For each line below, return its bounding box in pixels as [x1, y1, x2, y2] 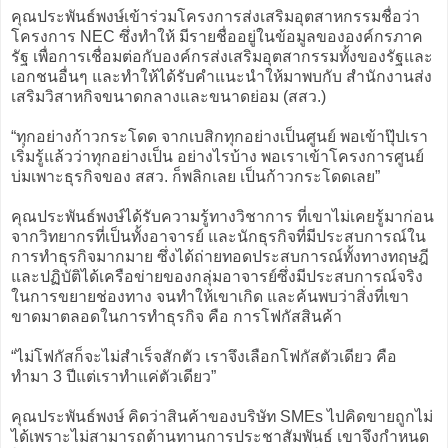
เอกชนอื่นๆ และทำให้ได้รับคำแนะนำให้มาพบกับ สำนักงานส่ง [11, 67, 432, 85]
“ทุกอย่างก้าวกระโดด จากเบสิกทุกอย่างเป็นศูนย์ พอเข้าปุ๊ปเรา [11, 127, 428, 145]
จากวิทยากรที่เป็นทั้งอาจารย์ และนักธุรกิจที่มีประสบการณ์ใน [11, 227, 426, 245]
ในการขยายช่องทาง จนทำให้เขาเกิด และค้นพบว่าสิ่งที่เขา [11, 287, 409, 305]
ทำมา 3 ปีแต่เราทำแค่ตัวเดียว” [11, 367, 216, 385]
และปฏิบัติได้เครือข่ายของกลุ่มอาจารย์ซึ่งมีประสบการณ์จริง [11, 267, 423, 285]
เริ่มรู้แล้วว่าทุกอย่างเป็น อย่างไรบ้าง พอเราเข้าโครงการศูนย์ [11, 147, 424, 165]
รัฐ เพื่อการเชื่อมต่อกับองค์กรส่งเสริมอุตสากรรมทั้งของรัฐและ [11, 47, 433, 65]
